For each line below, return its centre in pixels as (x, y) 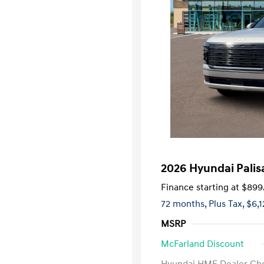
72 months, (185, 204)
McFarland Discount (202, 244)
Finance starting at (200, 187)
